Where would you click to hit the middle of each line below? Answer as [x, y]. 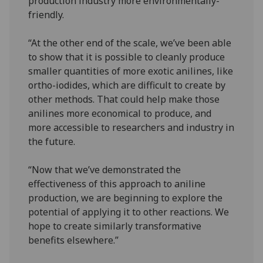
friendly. [46, 14]
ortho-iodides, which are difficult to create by [127, 85]
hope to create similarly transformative [115, 226]
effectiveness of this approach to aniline [117, 183]
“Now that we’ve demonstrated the [105, 169]
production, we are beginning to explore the [126, 198]
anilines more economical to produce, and [120, 113]
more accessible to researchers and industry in [131, 127]
